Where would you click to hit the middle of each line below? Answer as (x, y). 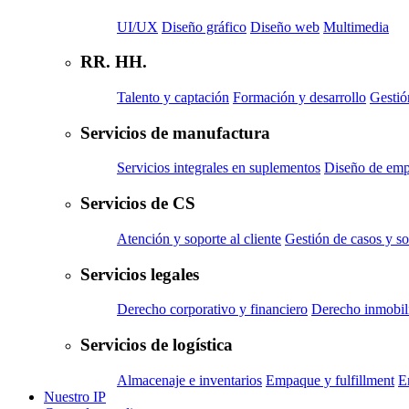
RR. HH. (114, 62)
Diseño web (285, 26)
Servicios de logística (157, 345)
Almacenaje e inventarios (189, 380)
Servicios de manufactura (175, 132)
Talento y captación (173, 97)
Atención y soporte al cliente (199, 238)
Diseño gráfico (204, 26)
